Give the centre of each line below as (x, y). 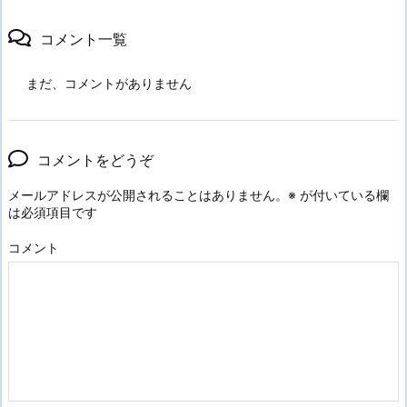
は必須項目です (53, 213)
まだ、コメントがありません (109, 84)
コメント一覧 (84, 40)
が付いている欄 (342, 195)
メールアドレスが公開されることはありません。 (148, 195)
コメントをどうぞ (95, 160)
